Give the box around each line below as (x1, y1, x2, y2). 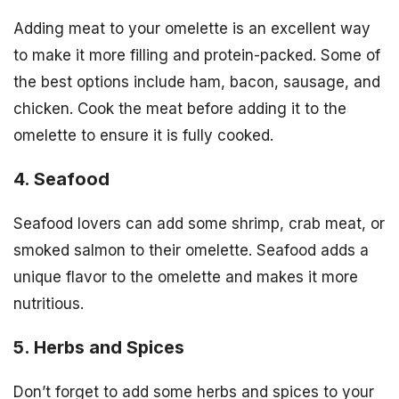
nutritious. (13, 295, 84, 313)
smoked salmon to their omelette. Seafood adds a (13, 241, 369, 260)
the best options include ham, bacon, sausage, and (13, 73, 380, 92)
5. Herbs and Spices (13, 337, 184, 358)
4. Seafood (13, 168, 110, 191)
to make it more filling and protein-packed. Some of (13, 46, 380, 65)
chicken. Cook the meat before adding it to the (13, 100, 346, 118)
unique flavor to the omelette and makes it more (13, 268, 358, 287)
